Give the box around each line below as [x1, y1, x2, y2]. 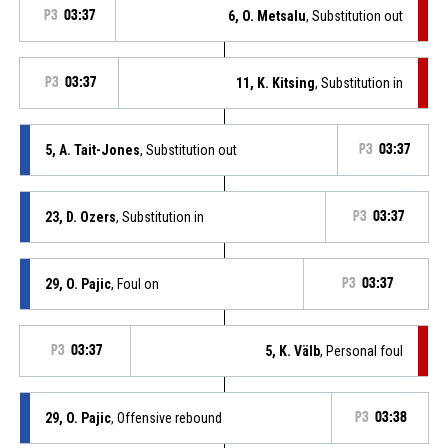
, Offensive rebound [110, 409, 222, 426]
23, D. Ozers [44, 208, 116, 225]
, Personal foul [320, 342, 404, 359]
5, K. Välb [265, 342, 321, 359]
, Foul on [110, 275, 159, 292]
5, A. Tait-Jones [44, 141, 140, 158]
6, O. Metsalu [228, 7, 307, 24]
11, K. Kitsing [236, 74, 316, 91]
